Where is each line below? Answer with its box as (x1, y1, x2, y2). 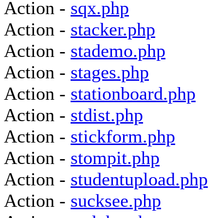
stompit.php (71, 147, 160, 168)
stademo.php (71, 40, 165, 61)
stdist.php (71, 105, 143, 125)
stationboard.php (71, 83, 196, 104)
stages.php (71, 62, 149, 82)
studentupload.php (71, 169, 208, 189)
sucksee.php (71, 190, 161, 211)
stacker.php (71, 19, 155, 39)
